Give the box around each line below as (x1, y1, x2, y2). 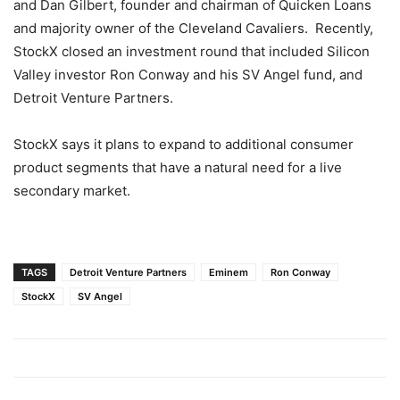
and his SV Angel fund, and (189, 65, 362, 83)
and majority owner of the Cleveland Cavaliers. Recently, (13, 19, 373, 37)
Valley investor (13, 65, 110, 83)
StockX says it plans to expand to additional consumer (13, 135, 354, 153)
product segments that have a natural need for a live (13, 158, 342, 176)
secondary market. (13, 181, 130, 199)
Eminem (209, 265, 248, 279)
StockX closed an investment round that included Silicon (13, 42, 370, 60)
